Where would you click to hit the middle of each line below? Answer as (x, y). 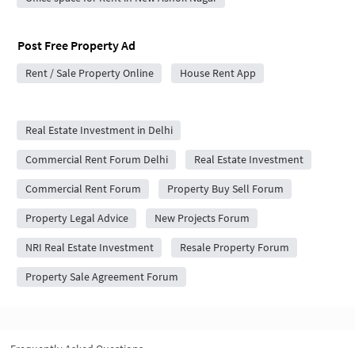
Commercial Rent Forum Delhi (96, 159)
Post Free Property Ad (76, 45)
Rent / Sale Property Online (89, 73)
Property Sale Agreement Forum (101, 276)
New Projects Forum (202, 218)
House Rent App (218, 73)
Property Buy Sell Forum (225, 188)
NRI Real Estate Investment (89, 247)
